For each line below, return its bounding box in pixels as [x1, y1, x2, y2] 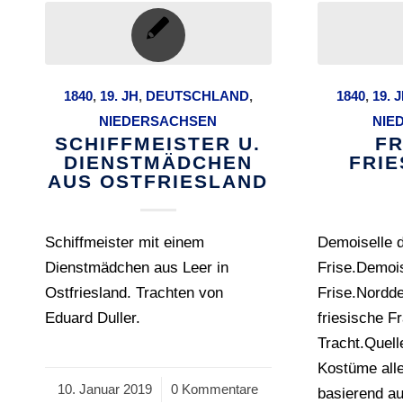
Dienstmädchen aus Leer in [45, 259, 228, 277]
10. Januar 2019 [58, 381, 153, 398]
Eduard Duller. [45, 309, 140, 327]
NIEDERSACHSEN [99, 113, 218, 130]
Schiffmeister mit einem [45, 234, 204, 252]
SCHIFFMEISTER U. [55, 133, 262, 155]
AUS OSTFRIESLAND [48, 171, 269, 193]
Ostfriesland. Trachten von [45, 284, 223, 302]
